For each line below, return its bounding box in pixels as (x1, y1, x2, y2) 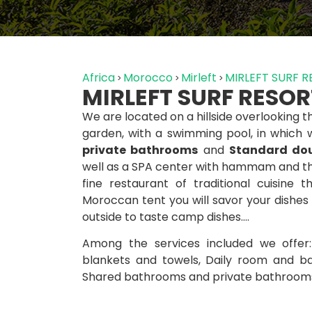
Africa (82, 70, 115, 86)
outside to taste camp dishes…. (82, 209, 249, 225)
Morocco (123, 70, 173, 86)
